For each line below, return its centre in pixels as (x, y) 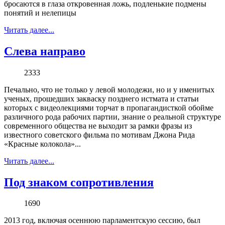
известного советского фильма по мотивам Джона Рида (99, 135)
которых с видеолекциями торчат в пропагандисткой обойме (109, 107)
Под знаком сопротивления (79, 182)
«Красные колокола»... (42, 144)
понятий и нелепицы (40, 13)
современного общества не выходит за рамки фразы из (98, 126)
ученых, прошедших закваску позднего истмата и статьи (101, 98)
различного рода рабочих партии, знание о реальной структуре (113, 117)
